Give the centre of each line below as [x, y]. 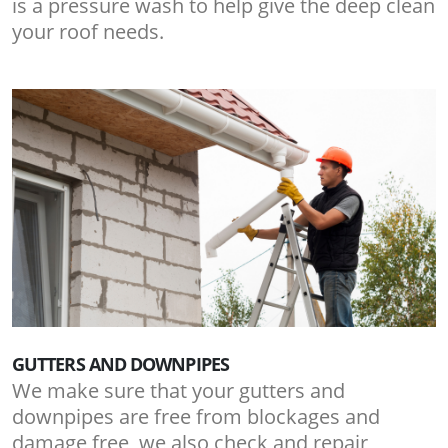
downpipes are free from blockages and [196, 417]
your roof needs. [88, 31]
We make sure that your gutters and [178, 391]
